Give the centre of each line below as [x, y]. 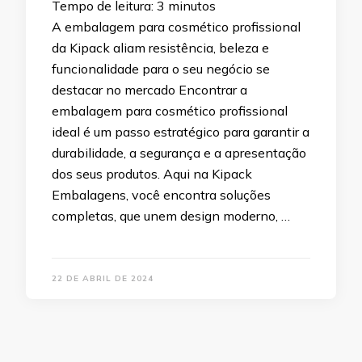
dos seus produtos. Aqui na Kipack [152, 174]
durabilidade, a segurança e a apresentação [179, 153]
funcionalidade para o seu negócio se [161, 69]
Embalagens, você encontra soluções [161, 195]
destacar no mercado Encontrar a [149, 90]
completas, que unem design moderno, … [171, 216]
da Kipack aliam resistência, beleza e [160, 48]
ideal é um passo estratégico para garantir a [181, 132]
